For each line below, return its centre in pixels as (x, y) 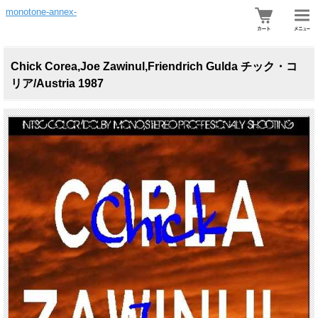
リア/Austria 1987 (57, 83)
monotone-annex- (41, 12)
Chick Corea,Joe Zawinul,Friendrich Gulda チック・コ (154, 66)
